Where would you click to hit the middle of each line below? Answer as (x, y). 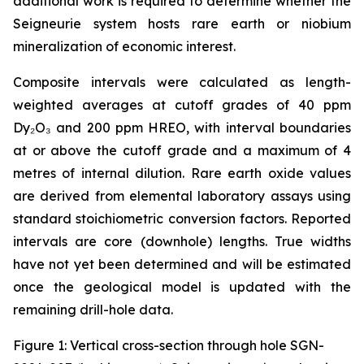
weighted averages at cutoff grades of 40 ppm (182, 105)
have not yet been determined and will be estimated (182, 264)
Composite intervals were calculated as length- (182, 82)
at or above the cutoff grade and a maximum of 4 (182, 150)
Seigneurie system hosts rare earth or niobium (182, 24)
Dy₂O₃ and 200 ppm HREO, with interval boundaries (182, 128)
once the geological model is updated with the (182, 287)
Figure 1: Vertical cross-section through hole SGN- (169, 345)
